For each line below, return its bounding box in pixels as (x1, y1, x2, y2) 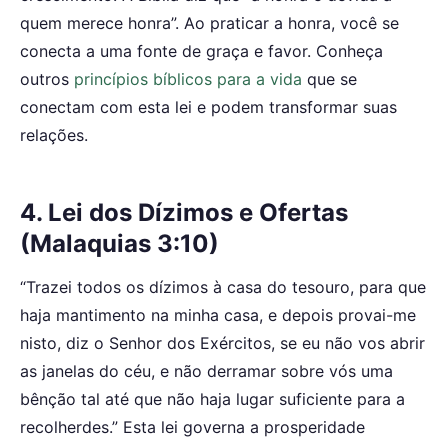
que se (302, 68, 357, 89)
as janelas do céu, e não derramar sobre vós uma (20, 361, 393, 382)
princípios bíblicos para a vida (74, 68, 302, 89)
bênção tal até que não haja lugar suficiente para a (20, 389, 405, 410)
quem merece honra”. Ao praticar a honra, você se (20, 12, 399, 33)
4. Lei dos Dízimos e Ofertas (20, 197, 348, 227)
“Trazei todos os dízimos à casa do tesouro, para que (20, 277, 426, 298)
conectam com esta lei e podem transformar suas (20, 96, 397, 117)
